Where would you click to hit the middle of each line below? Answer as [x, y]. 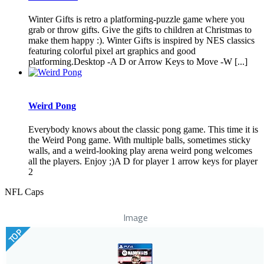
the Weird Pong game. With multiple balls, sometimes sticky [139, 140]
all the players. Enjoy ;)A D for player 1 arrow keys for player [143, 161]
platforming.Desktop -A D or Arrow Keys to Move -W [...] [138, 62]
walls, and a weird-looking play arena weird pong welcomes [140, 150]
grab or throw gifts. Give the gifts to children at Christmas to [140, 30]
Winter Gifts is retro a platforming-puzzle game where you [136, 19]
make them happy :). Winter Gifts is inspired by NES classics [141, 41]
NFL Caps [24, 192]
